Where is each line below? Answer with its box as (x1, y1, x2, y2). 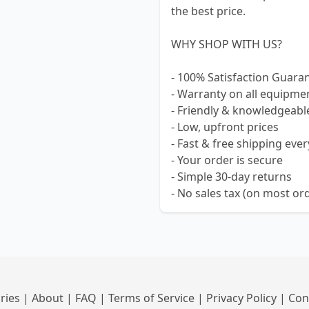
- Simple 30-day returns (171, 169, 292, 184)
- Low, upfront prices (171, 119, 279, 134)
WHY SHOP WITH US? (171, 37, 282, 52)
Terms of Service (108, 290, 197, 306)
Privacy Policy (206, 290, 279, 306)
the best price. (171, 3, 246, 19)
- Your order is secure (171, 152, 283, 168)
